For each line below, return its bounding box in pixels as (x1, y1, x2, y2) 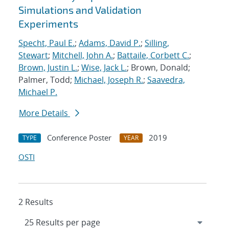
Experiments (18, 17, 78, 30)
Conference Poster (47, 132, 111, 143)
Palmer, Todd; (18, 74, 74, 86)
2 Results (18, 196, 53, 208)
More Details (19, 107, 70, 119)
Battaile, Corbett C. (117, 50, 189, 61)
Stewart (18, 50, 48, 61)
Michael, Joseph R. (74, 74, 143, 86)
